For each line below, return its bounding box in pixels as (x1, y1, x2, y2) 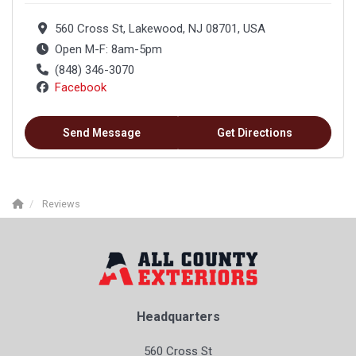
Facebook (54, 80, 106, 95)
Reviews (42, 198, 80, 211)
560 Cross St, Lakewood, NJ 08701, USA (54, 21, 265, 37)
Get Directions (217, 126, 292, 140)
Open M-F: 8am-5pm (54, 42, 162, 57)
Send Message (62, 126, 141, 140)
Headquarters (136, 309, 220, 325)
